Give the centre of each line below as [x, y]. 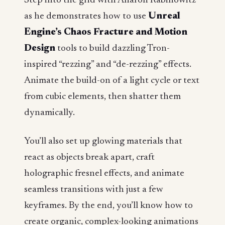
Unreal [164, 16]
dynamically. [49, 113]
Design [40, 48]
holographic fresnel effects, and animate [104, 174]
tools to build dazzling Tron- [113, 48]
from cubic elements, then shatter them [102, 96]
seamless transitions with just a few [94, 190]
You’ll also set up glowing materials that [103, 142]
